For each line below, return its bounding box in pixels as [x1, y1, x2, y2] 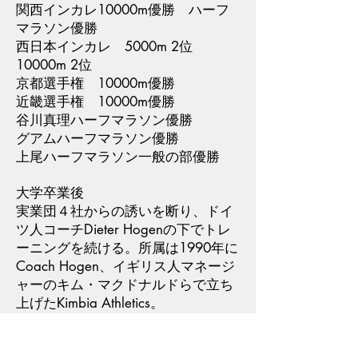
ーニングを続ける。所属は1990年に [16, 239, 238, 257]
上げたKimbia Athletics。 [16, 294, 164, 312]
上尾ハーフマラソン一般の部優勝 [16, 148, 220, 166]
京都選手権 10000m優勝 [16, 74, 175, 93]
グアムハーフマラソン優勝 [16, 129, 179, 148]
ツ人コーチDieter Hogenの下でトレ [16, 221, 231, 239]
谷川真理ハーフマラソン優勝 [16, 111, 193, 129]
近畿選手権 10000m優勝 [16, 93, 175, 111]
